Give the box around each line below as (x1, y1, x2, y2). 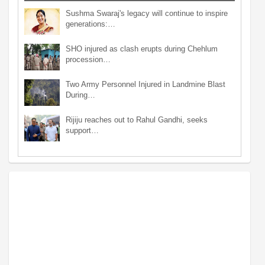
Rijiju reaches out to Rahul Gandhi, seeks (66, 115, 208, 124)
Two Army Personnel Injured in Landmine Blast (66, 79, 225, 89)
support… (66, 125, 99, 135)
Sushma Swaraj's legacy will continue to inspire (66, 8, 228, 18)
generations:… (66, 19, 115, 28)
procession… (66, 54, 111, 64)
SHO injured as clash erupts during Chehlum (66, 44, 218, 53)
